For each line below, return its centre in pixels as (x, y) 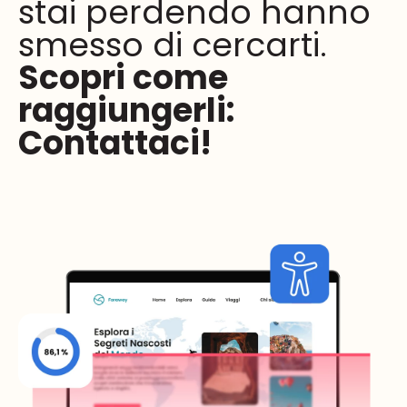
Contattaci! (119, 144)
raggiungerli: (126, 111)
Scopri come (123, 78)
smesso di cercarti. (173, 45)
